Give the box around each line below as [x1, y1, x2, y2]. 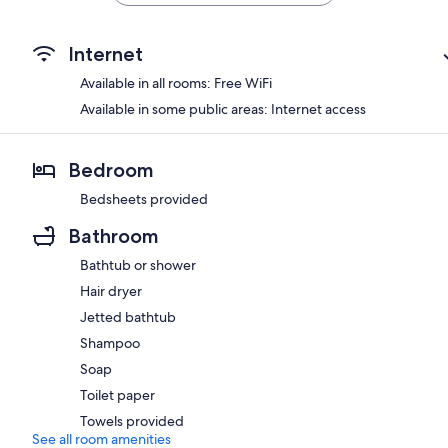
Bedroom [68, 157, 154, 182]
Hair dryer [80, 281, 142, 300]
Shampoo [80, 333, 140, 352]
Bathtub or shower [80, 255, 196, 274]
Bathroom [68, 223, 159, 248]
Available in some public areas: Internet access [80, 99, 366, 118]
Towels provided [80, 411, 184, 430]
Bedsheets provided [80, 189, 208, 208]
